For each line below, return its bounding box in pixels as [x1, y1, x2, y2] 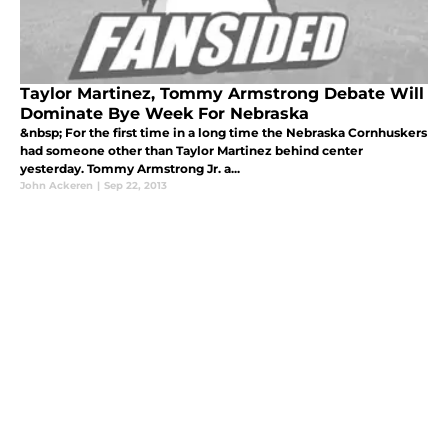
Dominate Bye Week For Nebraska [20, 104, 309, 124]
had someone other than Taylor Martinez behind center [20, 143, 363, 159]
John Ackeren [20, 179, 93, 193]
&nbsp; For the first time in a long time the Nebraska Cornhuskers [20, 125, 427, 141]
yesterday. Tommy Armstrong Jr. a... [20, 161, 240, 177]
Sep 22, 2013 [104, 179, 167, 193]
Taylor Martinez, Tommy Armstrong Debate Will [20, 84, 424, 104]
